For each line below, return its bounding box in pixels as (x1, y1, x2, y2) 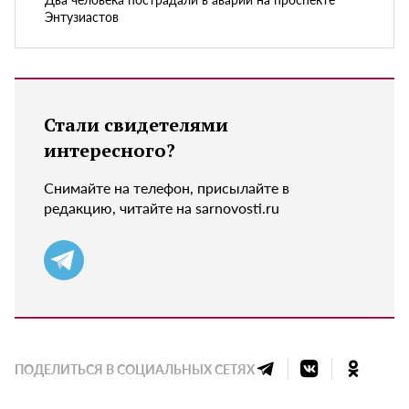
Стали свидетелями (44, 111, 228, 137)
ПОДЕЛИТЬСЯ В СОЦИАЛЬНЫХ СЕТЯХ (15, 359, 255, 378)
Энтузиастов (45, 6, 119, 26)
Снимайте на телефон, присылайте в (44, 176, 289, 198)
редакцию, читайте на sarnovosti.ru (44, 196, 279, 218)
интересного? (44, 137, 175, 163)
